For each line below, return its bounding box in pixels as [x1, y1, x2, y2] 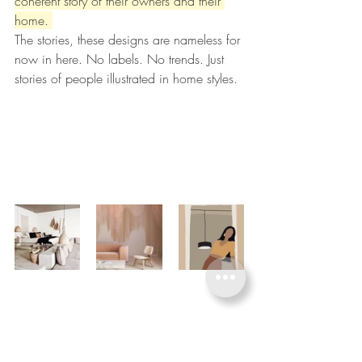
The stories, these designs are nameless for [15, 31, 244, 49]
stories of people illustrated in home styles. [15, 69, 242, 88]
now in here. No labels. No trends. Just [15, 50, 228, 69]
